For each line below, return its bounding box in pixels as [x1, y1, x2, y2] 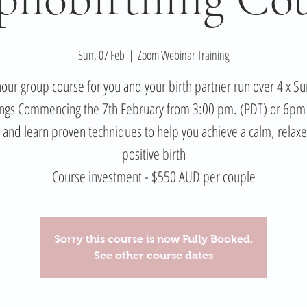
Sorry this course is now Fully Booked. [54, 233, 253, 245]
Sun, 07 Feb [77, 47, 125, 64]
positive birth [121, 143, 186, 164]
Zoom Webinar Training [137, 47, 230, 64]
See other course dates [94, 249, 213, 262]
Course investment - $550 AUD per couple [51, 166, 256, 187]
